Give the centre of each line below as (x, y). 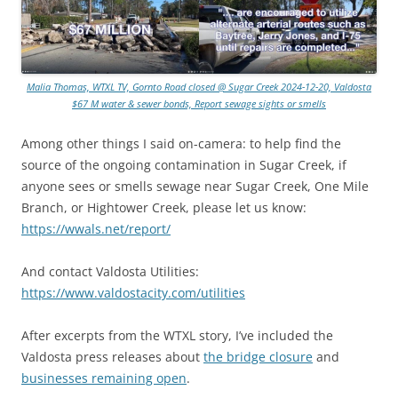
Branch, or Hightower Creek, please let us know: (164, 207)
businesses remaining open (104, 378)
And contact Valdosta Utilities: (110, 271)
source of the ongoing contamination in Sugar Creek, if (184, 164)
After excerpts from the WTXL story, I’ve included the (177, 335)
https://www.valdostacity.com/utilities (133, 292)
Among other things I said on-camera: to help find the (181, 143)
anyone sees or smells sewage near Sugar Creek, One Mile (195, 186)
